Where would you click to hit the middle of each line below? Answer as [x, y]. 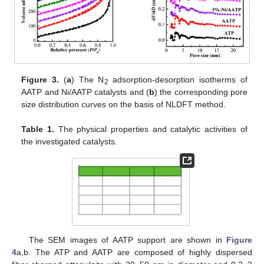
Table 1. [38, 129]
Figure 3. [40, 80]
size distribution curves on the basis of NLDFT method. [124, 105]
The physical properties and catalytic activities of [151, 129]
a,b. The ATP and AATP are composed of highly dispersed [134, 253]
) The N [88, 80]
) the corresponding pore [201, 92]
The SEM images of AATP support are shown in [127, 240]
